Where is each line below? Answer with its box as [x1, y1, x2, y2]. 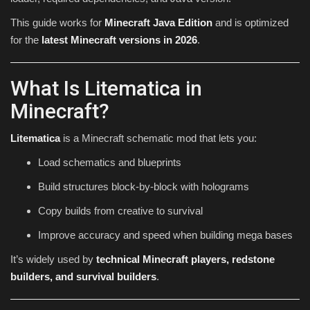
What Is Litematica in [10, 76, 202, 101]
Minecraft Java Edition [104, 17, 212, 29]
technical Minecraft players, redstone [96, 253, 275, 266]
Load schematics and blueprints [38, 156, 181, 169]
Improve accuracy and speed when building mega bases [38, 229, 293, 241]
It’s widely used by [10, 253, 96, 266]
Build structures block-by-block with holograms [38, 181, 249, 193]
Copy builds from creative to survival [38, 205, 203, 217]
